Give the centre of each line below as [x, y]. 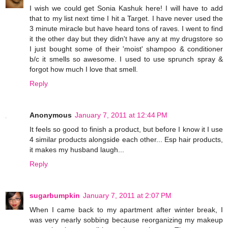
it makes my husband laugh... [77, 149]
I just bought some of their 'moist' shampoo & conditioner [126, 49]
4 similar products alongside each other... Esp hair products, [126, 139]
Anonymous [51, 115]
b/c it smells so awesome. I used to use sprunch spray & [126, 59]
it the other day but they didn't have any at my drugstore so [126, 38]
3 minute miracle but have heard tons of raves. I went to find [126, 28]
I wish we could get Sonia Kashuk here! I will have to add [126, 8]
